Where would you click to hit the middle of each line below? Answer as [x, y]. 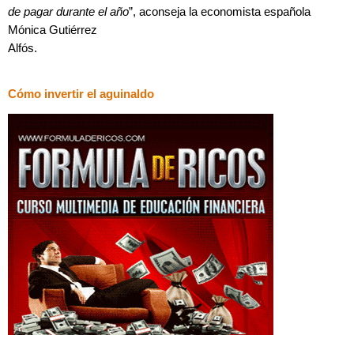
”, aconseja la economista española [220, 12]
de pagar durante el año [68, 12]
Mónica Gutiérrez [53, 30]
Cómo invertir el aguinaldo [81, 94]
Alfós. [23, 49]
